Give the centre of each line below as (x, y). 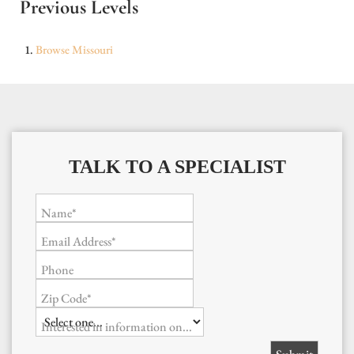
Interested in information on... (117, 326)
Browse (54, 49)
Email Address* (79, 241)
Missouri (92, 49)
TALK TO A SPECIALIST (177, 167)
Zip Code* (66, 298)
